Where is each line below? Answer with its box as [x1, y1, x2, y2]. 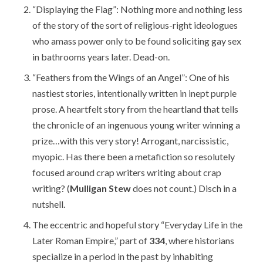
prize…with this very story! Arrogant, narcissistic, [32, 134, 229, 146]
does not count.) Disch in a [131, 182, 237, 194]
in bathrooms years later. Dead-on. [32, 50, 170, 62]
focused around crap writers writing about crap [32, 166, 222, 178]
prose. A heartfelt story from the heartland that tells [32, 103, 239, 114]
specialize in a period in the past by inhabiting [32, 250, 214, 262]
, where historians [165, 234, 235, 246]
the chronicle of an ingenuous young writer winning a [32, 119, 241, 130]
